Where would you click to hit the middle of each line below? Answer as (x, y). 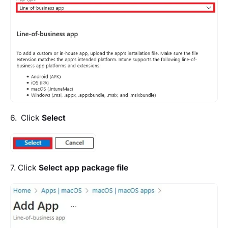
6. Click (26, 118)
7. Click (24, 168)
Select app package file (83, 168)
